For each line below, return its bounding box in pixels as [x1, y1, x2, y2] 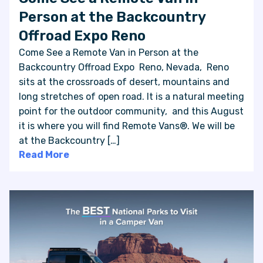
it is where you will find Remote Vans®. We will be [19, 120, 235, 132]
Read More [19, 149, 69, 161]
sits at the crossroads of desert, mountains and [19, 76, 230, 88]
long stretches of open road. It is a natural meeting [19, 91, 244, 103]
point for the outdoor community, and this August [19, 106, 244, 117]
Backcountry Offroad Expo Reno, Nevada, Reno [19, 62, 229, 73]
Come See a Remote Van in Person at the [19, 47, 198, 59]
